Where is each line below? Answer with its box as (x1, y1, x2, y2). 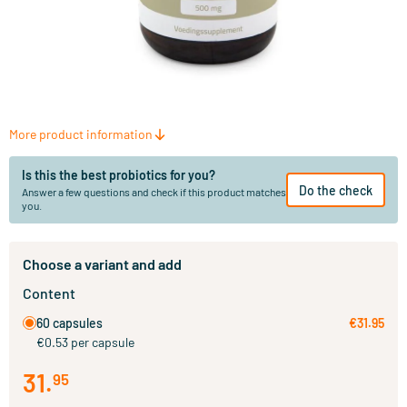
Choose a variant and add (23, 255, 182, 273)
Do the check (299, 182, 372, 198)
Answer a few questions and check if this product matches (22, 185, 286, 198)
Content (23, 284, 75, 302)
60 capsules (36, 315, 103, 331)
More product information (9, 126, 153, 142)
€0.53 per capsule (36, 334, 134, 350)
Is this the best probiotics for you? (22, 167, 215, 183)
